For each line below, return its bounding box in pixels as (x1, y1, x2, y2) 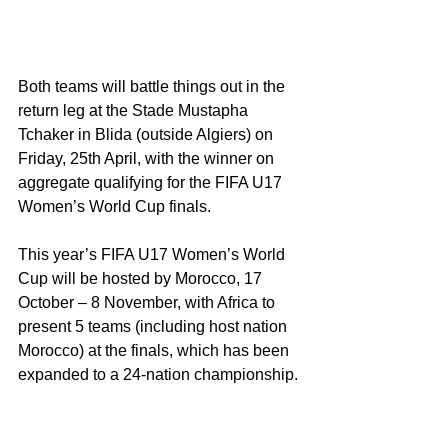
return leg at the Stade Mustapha (18, 102, 252, 120)
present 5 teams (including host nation (18, 318, 291, 336)
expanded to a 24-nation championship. (18, 366, 298, 384)
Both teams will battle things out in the (18, 78, 289, 96)
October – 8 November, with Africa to (18, 294, 279, 312)
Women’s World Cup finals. (18, 198, 211, 216)
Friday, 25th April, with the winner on (18, 150, 278, 168)
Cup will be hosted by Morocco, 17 (18, 270, 266, 288)
